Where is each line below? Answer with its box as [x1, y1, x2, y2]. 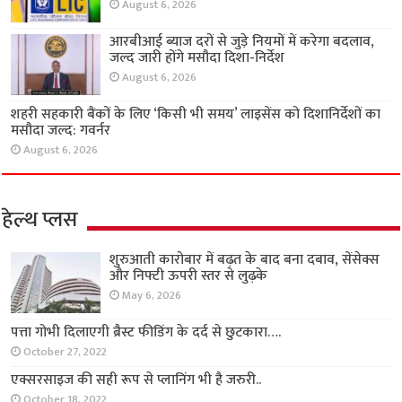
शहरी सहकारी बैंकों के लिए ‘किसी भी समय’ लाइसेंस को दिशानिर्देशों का [11, 102, 381, 127]
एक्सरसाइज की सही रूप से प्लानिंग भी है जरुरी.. [11, 368, 262, 393]
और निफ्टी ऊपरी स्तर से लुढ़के [109, 264, 268, 289]
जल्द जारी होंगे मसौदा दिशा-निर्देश [109, 45, 285, 70]
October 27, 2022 [23, 343, 108, 363]
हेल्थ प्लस [2, 202, 79, 239]
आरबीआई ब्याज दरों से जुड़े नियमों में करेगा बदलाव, [109, 29, 375, 54]
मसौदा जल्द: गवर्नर [11, 118, 111, 144]
